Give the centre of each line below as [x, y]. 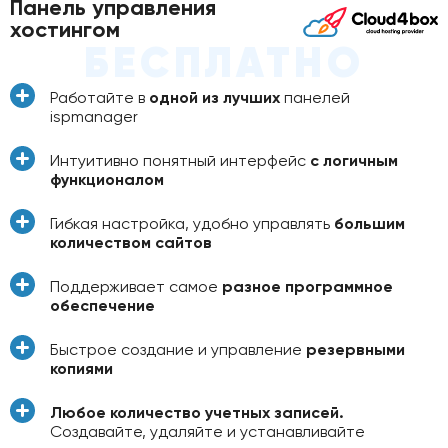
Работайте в [99, 97]
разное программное [307, 286]
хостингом [65, 29]
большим [369, 223]
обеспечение [102, 305]
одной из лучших [216, 97]
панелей [317, 97]
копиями [81, 368]
